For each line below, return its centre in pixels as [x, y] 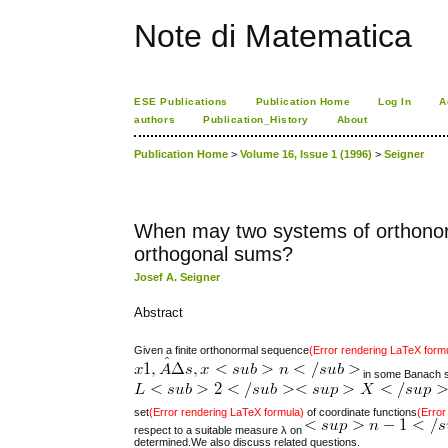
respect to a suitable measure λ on [220, 429]
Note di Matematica [273, 36]
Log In [395, 101]
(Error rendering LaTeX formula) [227, 411]
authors [155, 119]
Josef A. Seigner [177, 277]
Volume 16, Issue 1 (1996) [306, 154]
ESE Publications [181, 101]
